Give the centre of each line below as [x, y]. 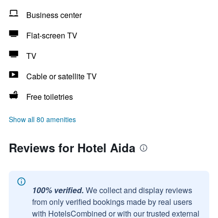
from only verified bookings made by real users [112, 202]
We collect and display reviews [139, 190]
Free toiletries [50, 97]
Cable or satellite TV [62, 76]
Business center [54, 15]
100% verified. [58, 190]
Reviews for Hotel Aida [72, 147]
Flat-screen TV [52, 35]
